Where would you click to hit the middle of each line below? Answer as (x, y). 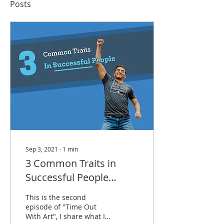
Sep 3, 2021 (42, 149)
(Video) (41, 191)
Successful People (67, 177)
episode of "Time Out (61, 207)
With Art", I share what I (65, 216)
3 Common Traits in (71, 163)
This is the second (56, 197)
